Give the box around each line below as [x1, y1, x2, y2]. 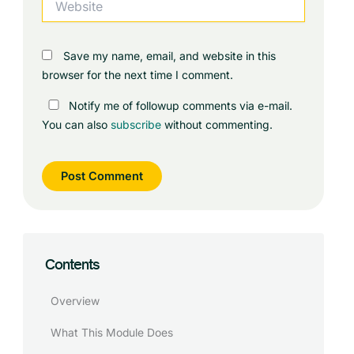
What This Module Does [50, 326, 173, 340]
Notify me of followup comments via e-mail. [66, 98, 293, 112]
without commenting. [161, 117, 273, 131]
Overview [50, 294, 100, 307]
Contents [44, 256, 100, 273]
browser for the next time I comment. [42, 68, 234, 82]
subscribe [111, 117, 162, 131]
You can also [42, 117, 111, 131]
